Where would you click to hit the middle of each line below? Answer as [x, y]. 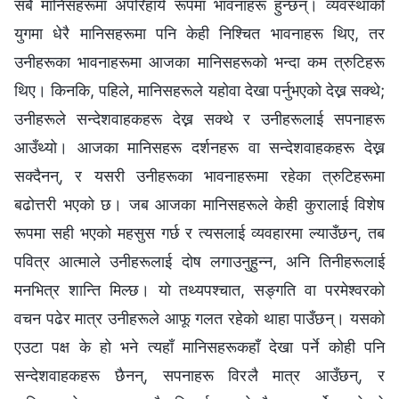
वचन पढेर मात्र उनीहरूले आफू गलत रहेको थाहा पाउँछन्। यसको [199, 318]
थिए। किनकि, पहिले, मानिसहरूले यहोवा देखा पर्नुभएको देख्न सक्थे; [199, 90]
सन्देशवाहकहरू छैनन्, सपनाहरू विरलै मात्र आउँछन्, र [199, 375]
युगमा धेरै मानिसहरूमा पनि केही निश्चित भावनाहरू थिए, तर [199, 33]
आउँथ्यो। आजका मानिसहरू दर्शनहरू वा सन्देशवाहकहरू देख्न [199, 147]
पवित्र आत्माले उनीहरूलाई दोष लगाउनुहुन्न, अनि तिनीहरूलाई [199, 261]
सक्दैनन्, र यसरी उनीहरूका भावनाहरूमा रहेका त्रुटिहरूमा [199, 175]
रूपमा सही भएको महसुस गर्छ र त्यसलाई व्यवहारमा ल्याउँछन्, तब [199, 232]
